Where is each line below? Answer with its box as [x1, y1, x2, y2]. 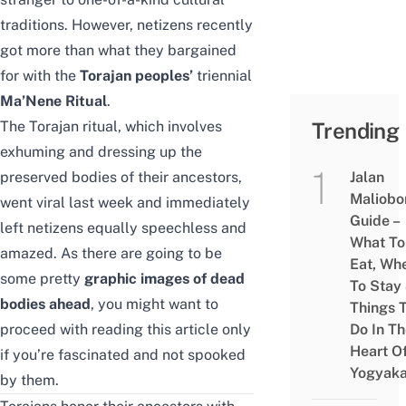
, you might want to [91, 295, 218, 314]
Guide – [349, 212, 399, 230]
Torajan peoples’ [80, 67, 193, 85]
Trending [312, 118, 400, 144]
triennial [197, 67, 252, 85]
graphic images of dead [84, 270, 245, 288]
